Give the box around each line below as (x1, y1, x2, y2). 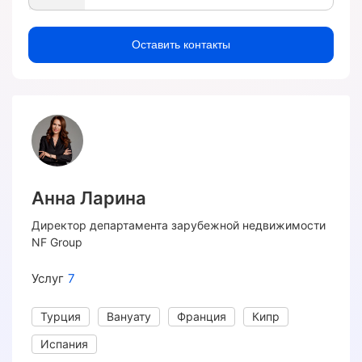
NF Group (32, 235, 82, 250)
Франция (177, 309, 226, 324)
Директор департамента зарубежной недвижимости (32, 218, 326, 233)
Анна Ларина (32, 187, 146, 209)
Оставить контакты (132, 38, 230, 52)
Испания (40, 337, 88, 351)
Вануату (107, 309, 151, 324)
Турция (40, 309, 81, 324)
